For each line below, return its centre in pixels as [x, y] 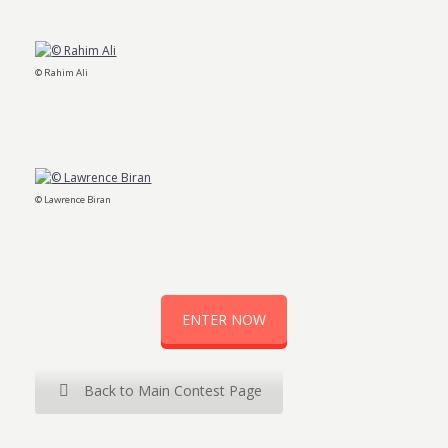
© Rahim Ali [62, 72]
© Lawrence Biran [73, 199]
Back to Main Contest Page [173, 390]
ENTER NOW [224, 319]
